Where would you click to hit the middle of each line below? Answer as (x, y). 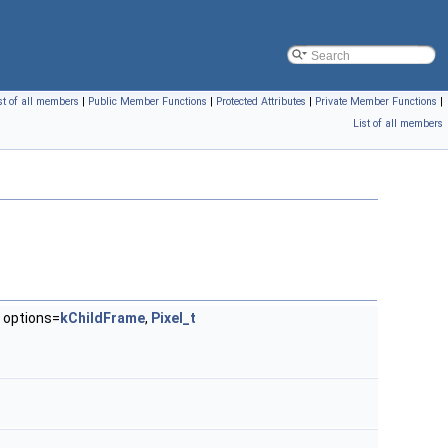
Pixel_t (173, 318)
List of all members (398, 123)
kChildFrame (102, 318)
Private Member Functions (376, 101)
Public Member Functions (147, 101)
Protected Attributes (261, 101)
